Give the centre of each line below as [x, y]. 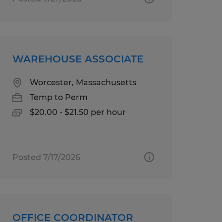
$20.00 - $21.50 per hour [78, 112]
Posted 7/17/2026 [46, 157]
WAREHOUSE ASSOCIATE [78, 59]
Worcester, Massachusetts [83, 82]
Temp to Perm [58, 97]
